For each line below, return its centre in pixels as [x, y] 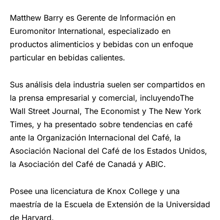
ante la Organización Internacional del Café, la [95, 138]
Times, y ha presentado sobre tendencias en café [101, 124]
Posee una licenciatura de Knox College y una [95, 191]
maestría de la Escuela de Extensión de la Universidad [110, 205]
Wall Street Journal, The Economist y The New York [106, 111]
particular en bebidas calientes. [68, 58]
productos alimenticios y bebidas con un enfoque [101, 44]
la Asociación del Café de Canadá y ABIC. [88, 164]
